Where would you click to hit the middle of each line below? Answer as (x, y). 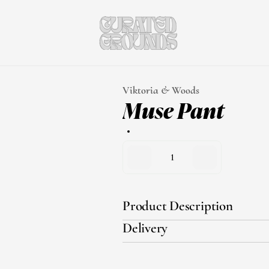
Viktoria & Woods (161, 90)
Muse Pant (173, 109)
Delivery (145, 228)
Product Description (178, 206)
